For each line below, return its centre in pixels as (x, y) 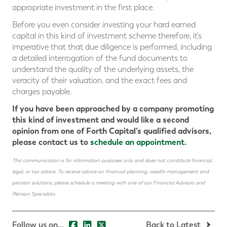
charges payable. (42, 92)
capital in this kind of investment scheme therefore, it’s (107, 36)
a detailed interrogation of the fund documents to (100, 58)
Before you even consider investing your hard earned (104, 25)
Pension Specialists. (34, 194)
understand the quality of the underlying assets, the (103, 69)
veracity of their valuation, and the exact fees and (100, 81)
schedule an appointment (137, 142)
